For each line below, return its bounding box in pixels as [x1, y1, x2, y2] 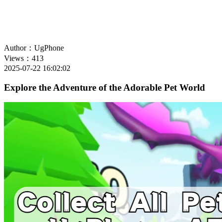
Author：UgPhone [4, 43, 64, 52]
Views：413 [4, 54, 44, 62]
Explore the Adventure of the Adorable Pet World [4, 82, 205, 93]
